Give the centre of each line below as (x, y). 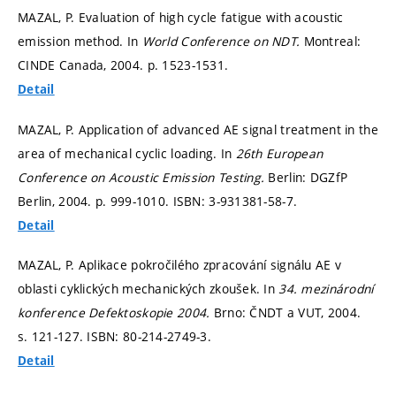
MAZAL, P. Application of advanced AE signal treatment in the (198, 129)
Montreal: (332, 42)
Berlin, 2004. (57, 201)
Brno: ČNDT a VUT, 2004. (287, 313)
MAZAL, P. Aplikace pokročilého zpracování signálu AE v (180, 265)
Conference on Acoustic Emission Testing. (143, 177)
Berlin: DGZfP (308, 177)
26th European (279, 153)
